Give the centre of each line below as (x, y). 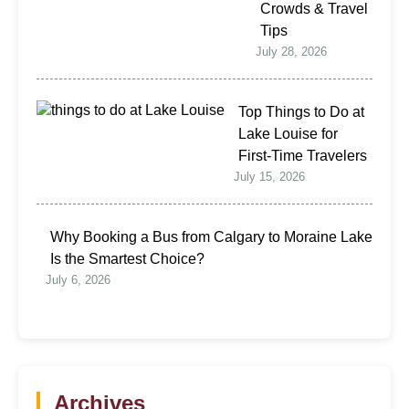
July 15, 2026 (269, 176)
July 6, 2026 (78, 279)
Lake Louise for (288, 133)
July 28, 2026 (291, 51)
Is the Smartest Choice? (127, 258)
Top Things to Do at (301, 111)
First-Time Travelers (303, 155)
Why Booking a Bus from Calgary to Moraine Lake (211, 236)
